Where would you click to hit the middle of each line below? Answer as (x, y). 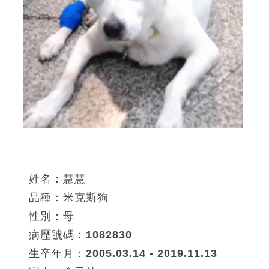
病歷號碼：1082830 (80, 234)
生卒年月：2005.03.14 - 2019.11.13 (123, 253)
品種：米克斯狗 (69, 197)
